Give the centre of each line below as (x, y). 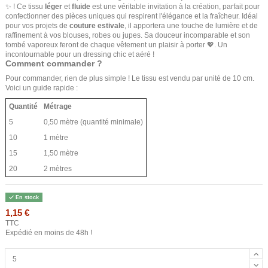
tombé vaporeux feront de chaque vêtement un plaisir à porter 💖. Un (116, 45)
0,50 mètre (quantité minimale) (93, 122)
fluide (81, 6)
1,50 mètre (61, 153)
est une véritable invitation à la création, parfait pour (175, 6)
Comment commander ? (54, 63)
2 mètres (58, 169)
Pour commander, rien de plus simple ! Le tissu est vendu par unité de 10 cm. (130, 78)
